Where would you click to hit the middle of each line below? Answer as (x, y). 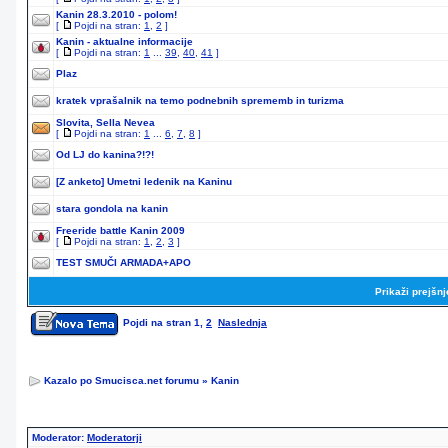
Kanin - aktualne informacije (124, 41)
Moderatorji (114, 437)
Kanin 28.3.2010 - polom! (116, 14)
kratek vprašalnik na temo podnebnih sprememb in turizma (200, 100)
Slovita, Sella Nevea (105, 122)
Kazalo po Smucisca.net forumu (121, 380)
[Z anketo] (80, 181)
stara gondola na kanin (112, 208)
